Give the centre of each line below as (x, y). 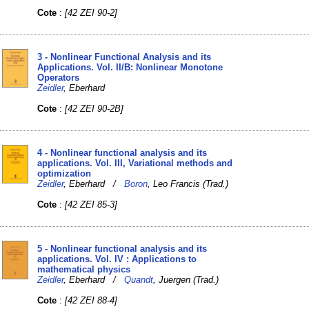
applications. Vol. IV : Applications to (117, 259)
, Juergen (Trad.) (186, 279)
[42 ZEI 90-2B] (94, 108)
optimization (64, 173)
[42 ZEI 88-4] (91, 300)
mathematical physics (84, 269)
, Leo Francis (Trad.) (188, 183)
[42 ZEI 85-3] (91, 204)
